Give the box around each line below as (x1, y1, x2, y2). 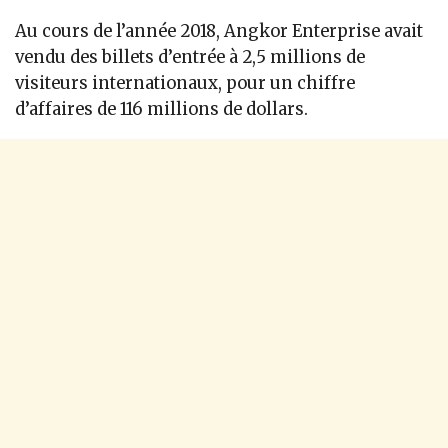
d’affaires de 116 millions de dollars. (15, 98, 308, 120)
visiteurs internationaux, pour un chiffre (15, 72, 355, 94)
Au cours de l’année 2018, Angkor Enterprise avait (15, 20, 423, 42)
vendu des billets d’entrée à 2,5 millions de (15, 46, 365, 68)
